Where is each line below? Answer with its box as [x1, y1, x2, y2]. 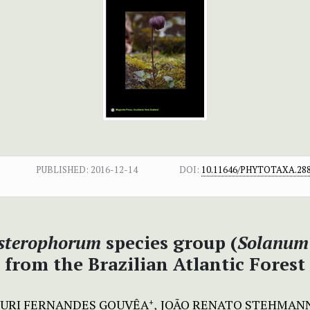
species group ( [101, 230, 237, 254]
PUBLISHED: [36, 163, 89, 176]
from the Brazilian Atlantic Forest [5, 251, 305, 275]
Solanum [237, 230, 309, 254]
